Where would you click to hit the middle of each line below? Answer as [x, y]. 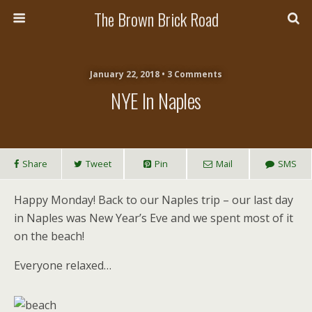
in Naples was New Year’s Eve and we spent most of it [154, 218]
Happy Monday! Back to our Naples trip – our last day [154, 200]
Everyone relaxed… [63, 265]
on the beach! [49, 236]
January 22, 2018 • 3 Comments [156, 74]
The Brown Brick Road [156, 19]
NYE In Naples [156, 100]
